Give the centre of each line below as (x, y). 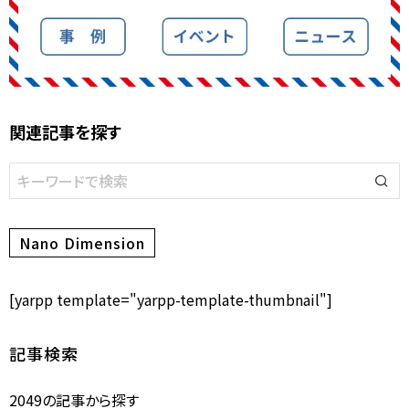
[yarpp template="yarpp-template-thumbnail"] (171, 299)
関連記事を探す (65, 131)
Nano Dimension (82, 242)
